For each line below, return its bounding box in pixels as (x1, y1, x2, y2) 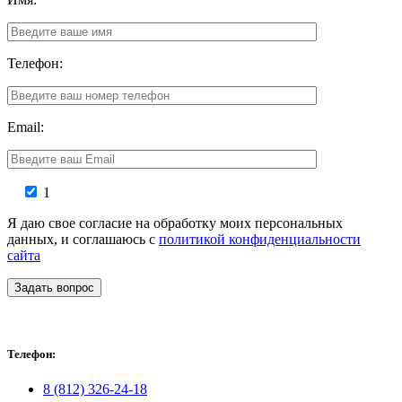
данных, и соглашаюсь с (7, 231, 159, 247)
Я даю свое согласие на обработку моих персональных (7, 214, 343, 231)
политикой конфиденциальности (159, 231, 361, 247)
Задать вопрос (14, 280, 94, 294)
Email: (7, 118, 44, 135)
